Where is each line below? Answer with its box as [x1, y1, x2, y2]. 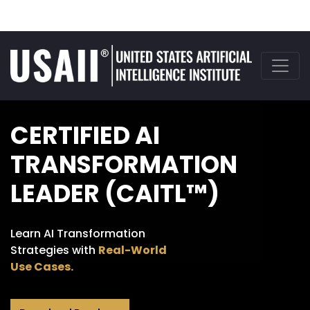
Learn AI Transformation [10, 225, 145, 241]
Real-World [98, 241, 167, 258]
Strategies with [10, 241, 98, 258]
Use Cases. [10, 258, 73, 275]
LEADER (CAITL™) [10, 176, 219, 210]
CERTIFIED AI [10, 118, 160, 152]
